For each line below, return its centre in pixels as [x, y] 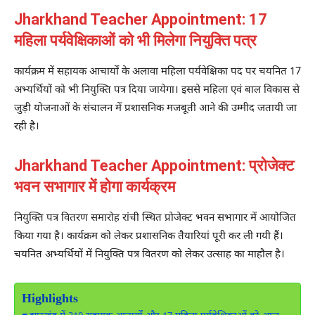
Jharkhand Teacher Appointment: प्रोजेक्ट [154, 165]
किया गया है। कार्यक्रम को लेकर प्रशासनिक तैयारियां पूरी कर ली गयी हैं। [149, 236]
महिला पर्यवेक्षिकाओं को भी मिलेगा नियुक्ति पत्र [135, 40]
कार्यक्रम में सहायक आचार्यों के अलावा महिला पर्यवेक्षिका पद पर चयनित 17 [157, 72]
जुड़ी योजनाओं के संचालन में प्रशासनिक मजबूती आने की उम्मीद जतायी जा [155, 108]
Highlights [50, 299]
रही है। [27, 127]
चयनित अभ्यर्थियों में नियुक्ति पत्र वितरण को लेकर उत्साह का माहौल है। [149, 255]
